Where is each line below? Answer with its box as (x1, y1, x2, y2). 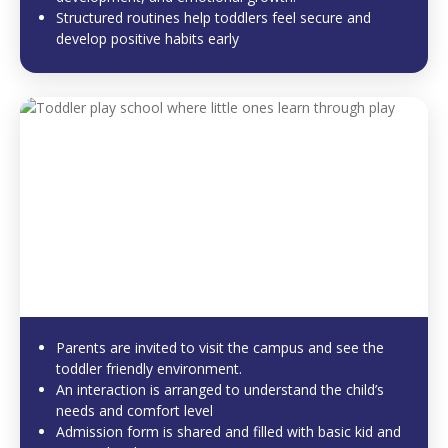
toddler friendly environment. (56, 359, 242, 379)
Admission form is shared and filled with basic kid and (56, 422, 401, 442)
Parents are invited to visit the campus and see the (56, 338, 384, 358)
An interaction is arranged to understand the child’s (56, 380, 384, 400)
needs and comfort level (56, 401, 213, 421)
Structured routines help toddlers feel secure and (56, 8, 371, 28)
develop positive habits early (56, 29, 239, 49)
